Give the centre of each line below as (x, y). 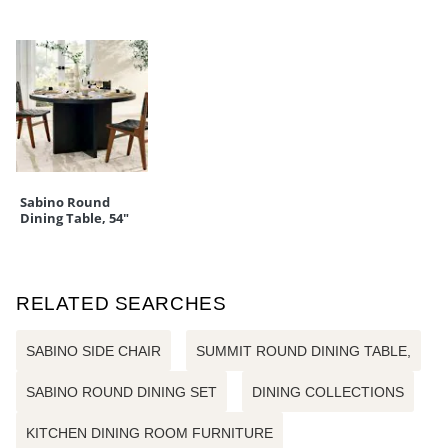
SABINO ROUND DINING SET (121, 392)
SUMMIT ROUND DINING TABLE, (303, 351)
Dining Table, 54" (74, 218)
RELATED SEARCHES (121, 304)
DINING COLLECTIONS (328, 392)
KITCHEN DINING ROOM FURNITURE (149, 433)
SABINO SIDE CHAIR (93, 351)
